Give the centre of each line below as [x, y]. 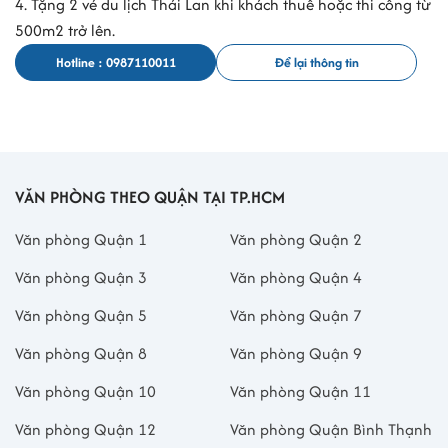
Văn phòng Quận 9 [296, 353]
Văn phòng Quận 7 [296, 315]
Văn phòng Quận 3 [81, 277]
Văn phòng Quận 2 [296, 239]
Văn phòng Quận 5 [81, 315]
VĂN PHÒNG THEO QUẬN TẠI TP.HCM [150, 196]
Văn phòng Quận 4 [296, 277]
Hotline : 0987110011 [115, 62]
